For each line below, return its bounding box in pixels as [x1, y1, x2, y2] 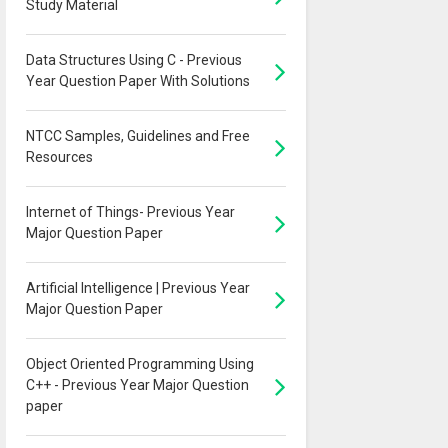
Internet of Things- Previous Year [25, 204, 235, 221]
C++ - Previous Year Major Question [25, 377, 249, 394]
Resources [25, 149, 93, 166]
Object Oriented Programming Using [25, 356, 254, 373]
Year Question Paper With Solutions [25, 73, 250, 90]
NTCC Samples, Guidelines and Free [25, 128, 250, 145]
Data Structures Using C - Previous [25, 52, 242, 69]
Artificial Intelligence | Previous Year [25, 280, 250, 297]
